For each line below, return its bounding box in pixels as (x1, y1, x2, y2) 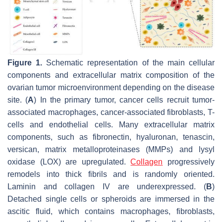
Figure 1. (7, 58, 43, 67)
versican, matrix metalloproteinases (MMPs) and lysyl (7, 145, 215, 154)
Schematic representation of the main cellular (42, 58, 215, 67)
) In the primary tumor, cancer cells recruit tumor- (34, 95, 215, 104)
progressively (163, 157, 215, 166)
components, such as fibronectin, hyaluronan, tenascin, (7, 132, 215, 141)
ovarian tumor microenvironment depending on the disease (7, 83, 215, 92)
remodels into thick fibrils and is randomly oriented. (7, 169, 215, 178)
